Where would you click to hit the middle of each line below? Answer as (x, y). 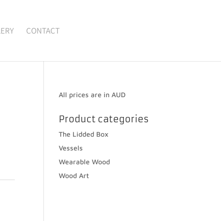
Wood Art (74, 175)
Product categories (104, 119)
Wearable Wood (85, 162)
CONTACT (43, 31)
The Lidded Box (84, 134)
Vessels (71, 148)
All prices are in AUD (92, 94)
